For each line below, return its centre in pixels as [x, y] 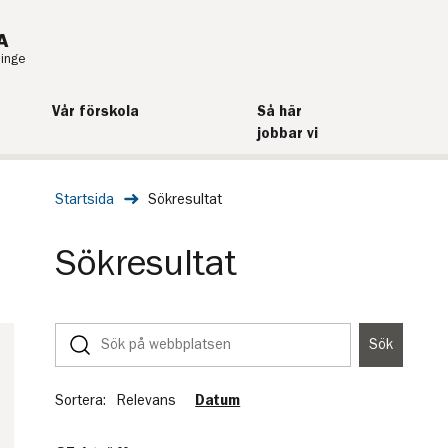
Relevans [147, 400]
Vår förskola [95, 111]
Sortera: [80, 400]
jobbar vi [287, 133]
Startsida [84, 199]
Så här [279, 111]
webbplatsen [95, 376]
